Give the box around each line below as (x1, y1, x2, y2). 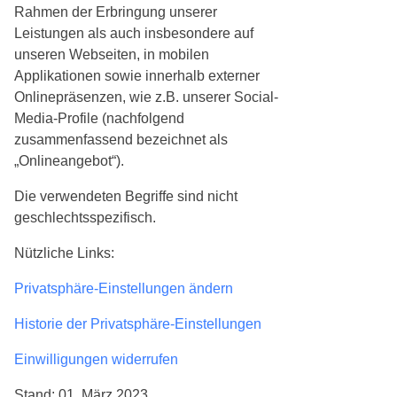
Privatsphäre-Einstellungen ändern (14, 281, 233, 296)
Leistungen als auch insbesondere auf (14, 26, 253, 41)
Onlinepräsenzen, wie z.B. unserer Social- (14, 90, 278, 105)
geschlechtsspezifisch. (14, 210, 156, 225)
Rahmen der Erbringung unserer (14, 4, 217, 19)
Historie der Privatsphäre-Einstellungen (14, 316, 261, 331)
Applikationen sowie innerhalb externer (14, 68, 260, 83)
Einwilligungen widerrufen (14, 352, 178, 367)
